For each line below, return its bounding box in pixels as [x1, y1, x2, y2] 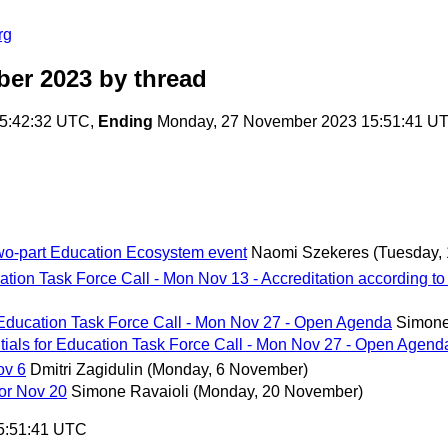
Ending [98, 113, 153, 131]
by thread [92, 65, 207, 93]
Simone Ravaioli [71, 382, 189, 400]
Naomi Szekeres [251, 244, 369, 262]
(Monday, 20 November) [193, 382, 363, 400]
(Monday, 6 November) [147, 360, 308, 378]
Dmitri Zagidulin [30, 360, 143, 378]
